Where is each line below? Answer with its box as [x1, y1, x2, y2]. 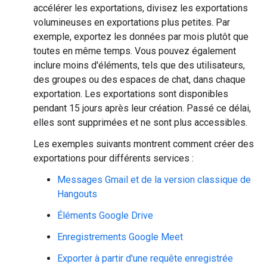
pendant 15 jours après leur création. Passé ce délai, [33, 103, 251, 114]
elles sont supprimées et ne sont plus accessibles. [33, 117, 247, 128]
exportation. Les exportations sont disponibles [33, 88, 228, 100]
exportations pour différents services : [33, 153, 194, 164]
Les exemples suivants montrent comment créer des [33, 138, 254, 150]
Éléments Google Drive [57, 210, 153, 221]
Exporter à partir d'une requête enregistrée [57, 253, 233, 264]
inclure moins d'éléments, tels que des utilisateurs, [33, 60, 245, 71]
